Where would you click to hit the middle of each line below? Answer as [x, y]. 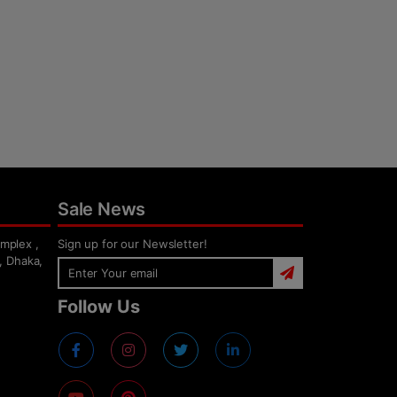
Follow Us [99, 307]
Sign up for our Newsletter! [132, 244]
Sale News [102, 210]
